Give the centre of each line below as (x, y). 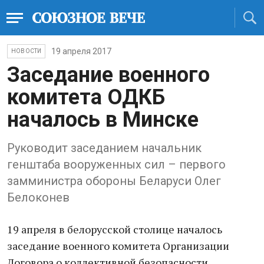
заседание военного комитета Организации (118, 246)
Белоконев (38, 197)
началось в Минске (103, 120)
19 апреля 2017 (82, 51)
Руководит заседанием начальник (104, 148)
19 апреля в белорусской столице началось (115, 229)
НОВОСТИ (27, 51)
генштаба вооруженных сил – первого (116, 164)
